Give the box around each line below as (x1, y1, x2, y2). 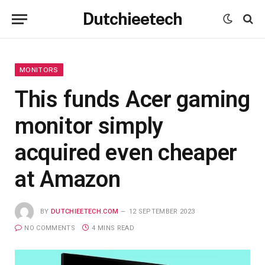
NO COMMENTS (24, 224, 75, 232)
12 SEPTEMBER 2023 (128, 207, 195, 215)
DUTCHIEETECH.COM (51, 207, 119, 215)
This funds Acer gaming (15, 86, 250, 112)
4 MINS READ (92, 224, 134, 232)
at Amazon (15, 166, 121, 192)
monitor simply (15, 113, 164, 139)
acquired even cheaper (15, 140, 238, 166)
